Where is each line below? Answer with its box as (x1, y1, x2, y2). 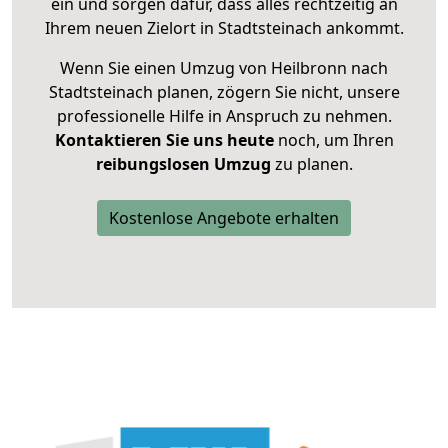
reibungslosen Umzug (95, 153, 271, 176)
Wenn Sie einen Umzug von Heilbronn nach (60, 57, 388, 80)
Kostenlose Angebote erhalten (109, 207, 339, 230)
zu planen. (270, 153, 353, 176)
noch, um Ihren (273, 129, 394, 152)
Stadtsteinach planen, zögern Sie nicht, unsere (48, 81, 400, 104)
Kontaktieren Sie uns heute (54, 129, 274, 152)
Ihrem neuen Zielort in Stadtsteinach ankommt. (44, 17, 404, 40)
